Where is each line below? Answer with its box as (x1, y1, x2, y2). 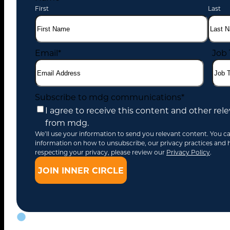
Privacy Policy (166, 148, 210, 157)
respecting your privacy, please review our (35, 148, 166, 157)
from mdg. (45, 117, 89, 128)
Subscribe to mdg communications (35, 91, 181, 103)
